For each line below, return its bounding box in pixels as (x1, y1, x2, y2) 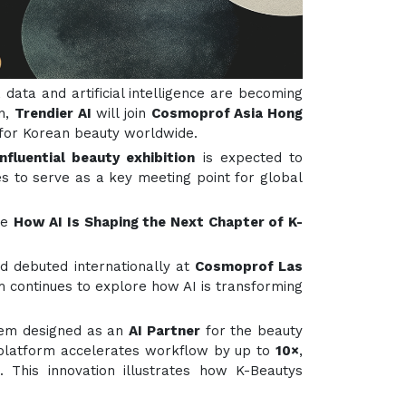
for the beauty (199, 323, 304, 339)
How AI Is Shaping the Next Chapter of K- (13, 214, 304, 230)
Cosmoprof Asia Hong (150, 105, 304, 121)
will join (91, 105, 151, 121)
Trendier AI (14, 105, 92, 121)
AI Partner (129, 323, 200, 339)
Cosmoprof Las (194, 258, 304, 275)
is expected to (195, 150, 304, 166)
